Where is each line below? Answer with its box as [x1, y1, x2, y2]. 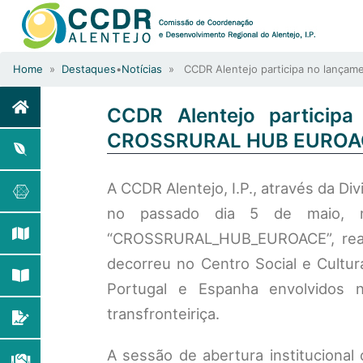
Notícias [122, 62, 162, 75]
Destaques [62, 62, 116, 75]
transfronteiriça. [107, 305, 220, 322]
